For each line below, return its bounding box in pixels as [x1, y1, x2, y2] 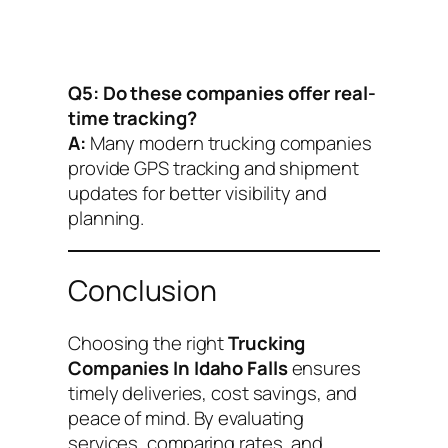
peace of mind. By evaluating [68, 404, 305, 431]
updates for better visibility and [68, 180, 327, 207]
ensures [287, 354, 361, 381]
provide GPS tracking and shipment [68, 155, 359, 182]
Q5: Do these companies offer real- [68, 80, 376, 107]
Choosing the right [68, 329, 229, 356]
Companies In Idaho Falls [68, 354, 288, 381]
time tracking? [68, 105, 197, 132]
